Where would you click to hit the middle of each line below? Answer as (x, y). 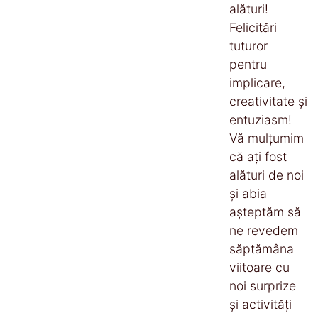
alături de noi (267, 175)
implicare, (257, 82)
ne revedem (264, 230)
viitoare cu (259, 267)
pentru (248, 64)
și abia (248, 193)
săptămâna (262, 248)
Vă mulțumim (267, 138)
